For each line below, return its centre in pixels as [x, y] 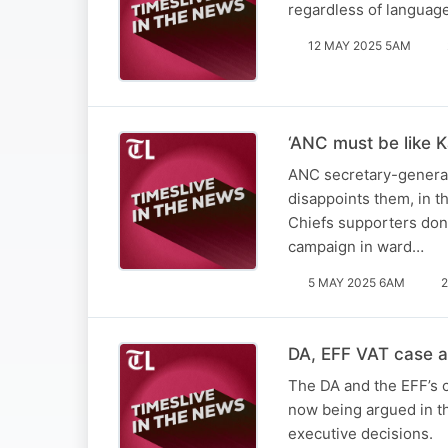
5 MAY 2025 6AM [356, 282]
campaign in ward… [356, 246]
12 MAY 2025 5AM [359, 45]
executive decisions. [360, 433]
